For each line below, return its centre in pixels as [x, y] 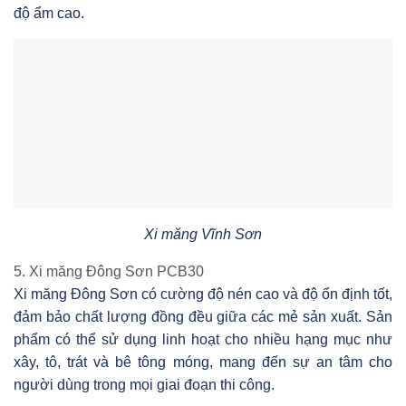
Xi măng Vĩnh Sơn [203, 235]
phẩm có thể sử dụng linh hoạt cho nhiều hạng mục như [203, 340]
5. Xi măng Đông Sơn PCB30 [109, 272]
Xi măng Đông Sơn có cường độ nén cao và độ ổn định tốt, [203, 295]
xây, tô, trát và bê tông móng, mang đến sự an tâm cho [203, 362]
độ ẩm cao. [49, 13]
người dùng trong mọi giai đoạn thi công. [144, 385]
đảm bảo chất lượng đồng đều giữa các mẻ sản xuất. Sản [203, 317]
